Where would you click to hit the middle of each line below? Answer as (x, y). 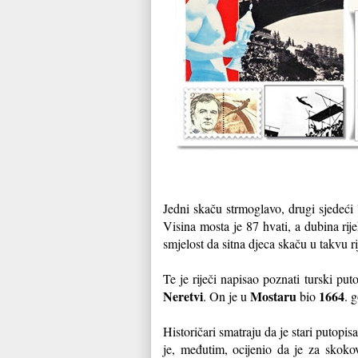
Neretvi (183, 296)
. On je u (227, 296)
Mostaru (273, 296)
